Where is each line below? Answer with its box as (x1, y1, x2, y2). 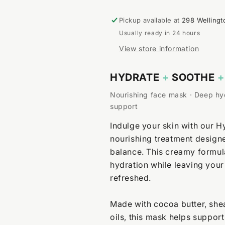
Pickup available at (119, 16, 182, 24)
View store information (119, 44, 199, 53)
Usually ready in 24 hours (119, 29, 200, 37)
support (110, 101, 138, 110)
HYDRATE (110, 71, 162, 83)
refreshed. (110, 172, 151, 183)
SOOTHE (169, 71, 218, 83)
